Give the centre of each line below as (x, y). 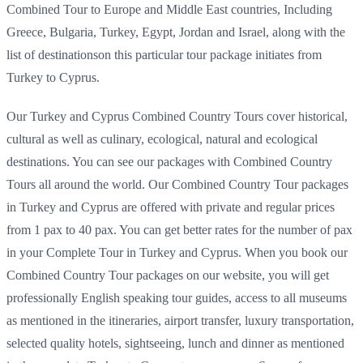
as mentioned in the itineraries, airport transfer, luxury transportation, (180, 320)
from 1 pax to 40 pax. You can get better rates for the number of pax (179, 229)
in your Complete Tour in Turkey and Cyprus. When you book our (177, 252)
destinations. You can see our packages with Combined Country (169, 161)
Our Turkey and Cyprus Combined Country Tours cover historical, (177, 116)
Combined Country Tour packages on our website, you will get (168, 275)
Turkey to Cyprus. (53, 77)
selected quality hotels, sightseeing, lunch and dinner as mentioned (175, 343)
